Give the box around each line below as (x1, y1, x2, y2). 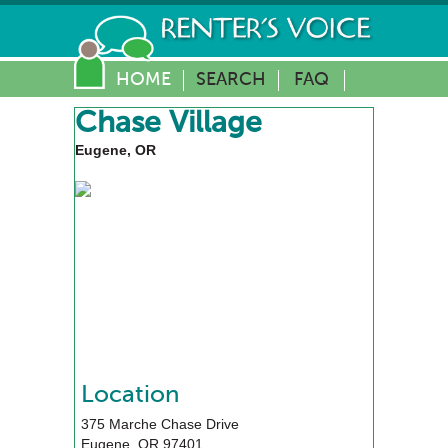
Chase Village (75, 109, 262, 139)
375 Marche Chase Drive (81, 416, 239, 433)
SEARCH (196, 71, 266, 89)
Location (81, 383, 179, 408)
